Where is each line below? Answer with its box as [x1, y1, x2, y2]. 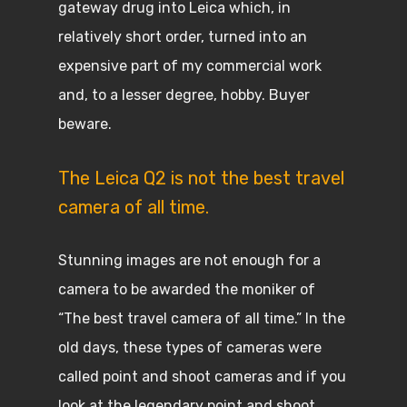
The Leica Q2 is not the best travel [58, 167, 344, 189]
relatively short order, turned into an [58, 28, 307, 45]
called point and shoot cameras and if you [58, 368, 346, 385]
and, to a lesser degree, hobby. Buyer [58, 86, 310, 104]
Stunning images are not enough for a [58, 252, 321, 269]
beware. [58, 115, 115, 133]
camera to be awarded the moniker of [58, 281, 315, 298]
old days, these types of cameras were [58, 339, 322, 356]
